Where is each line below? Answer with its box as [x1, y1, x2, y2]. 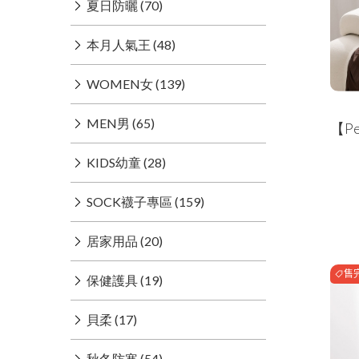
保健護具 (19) [87, 272, 163, 288]
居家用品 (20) [87, 233, 163, 249]
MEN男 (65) [87, 115, 155, 131]
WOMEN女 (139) [87, 76, 185, 92]
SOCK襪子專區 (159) [87, 194, 204, 210]
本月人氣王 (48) [87, 37, 175, 53]
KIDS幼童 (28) [87, 155, 166, 171]
